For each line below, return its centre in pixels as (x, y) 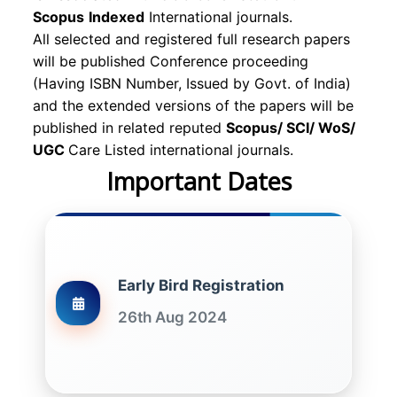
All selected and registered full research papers (191, 39)
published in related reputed (129, 128)
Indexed (117, 17)
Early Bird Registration (201, 285)
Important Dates (198, 181)
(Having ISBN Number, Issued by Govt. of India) (192, 83)
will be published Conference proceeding (171, 61)
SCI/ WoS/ (321, 128)
